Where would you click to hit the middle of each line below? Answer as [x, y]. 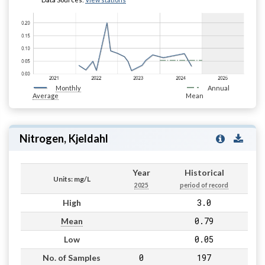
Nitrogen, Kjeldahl [64, 139]
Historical [204, 172]
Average [46, 95]
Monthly [68, 88]
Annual [218, 88]
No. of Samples [72, 257]
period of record [204, 185]
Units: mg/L [72, 179]
